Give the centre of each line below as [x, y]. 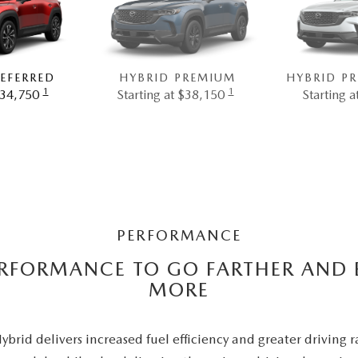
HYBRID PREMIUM [177, 78]
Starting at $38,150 [170, 95]
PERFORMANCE [179, 236]
